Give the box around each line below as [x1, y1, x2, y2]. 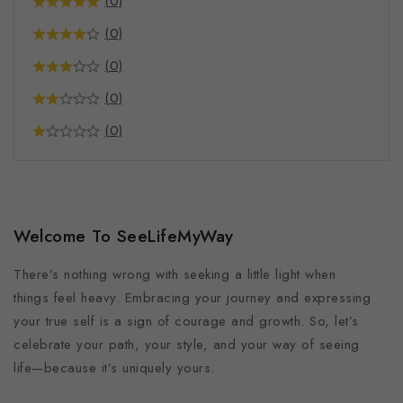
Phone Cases [55, 199, 136, 219]
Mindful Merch [55, 86, 142, 106]
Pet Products [55, 116, 132, 136]
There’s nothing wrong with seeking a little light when [13, 264, 336, 284]
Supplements [77, 27, 155, 47]
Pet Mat [77, 169, 123, 189]
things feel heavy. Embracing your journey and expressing [13, 288, 371, 308]
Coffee [77, 57, 119, 76]
